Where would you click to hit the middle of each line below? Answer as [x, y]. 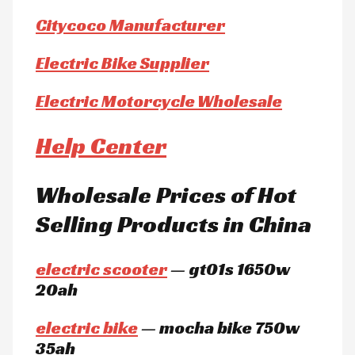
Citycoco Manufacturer [131, 25]
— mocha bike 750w [219, 327]
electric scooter [102, 269]
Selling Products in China [174, 225]
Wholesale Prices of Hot [166, 195]
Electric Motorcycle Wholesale [159, 101]
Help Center [101, 146]
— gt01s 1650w [229, 269]
